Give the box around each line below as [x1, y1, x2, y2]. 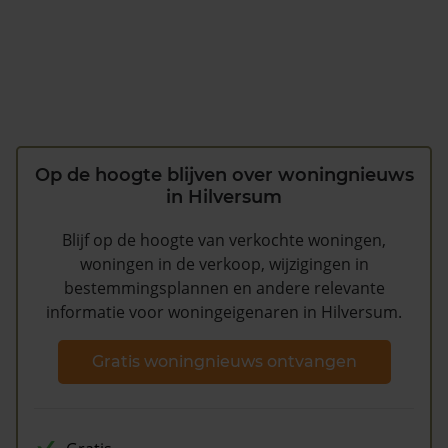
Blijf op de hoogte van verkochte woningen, [62, 229, 386, 252]
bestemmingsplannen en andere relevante [63, 277, 385, 300]
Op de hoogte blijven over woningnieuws [34, 164, 414, 187]
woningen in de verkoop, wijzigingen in [79, 253, 369, 276]
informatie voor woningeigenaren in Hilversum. [46, 301, 402, 324]
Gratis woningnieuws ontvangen [91, 351, 357, 371]
